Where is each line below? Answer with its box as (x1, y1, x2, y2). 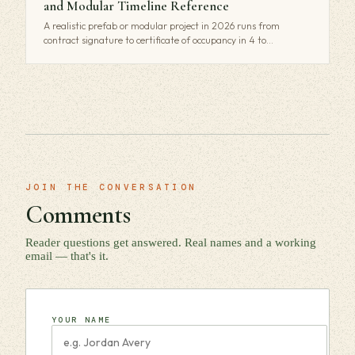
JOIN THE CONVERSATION (25, 181, 197, 193)
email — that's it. (25, 249, 109, 262)
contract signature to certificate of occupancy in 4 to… (44, 33, 273, 46)
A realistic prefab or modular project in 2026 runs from (44, 19, 280, 32)
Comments (25, 198, 131, 230)
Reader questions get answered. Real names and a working (25, 235, 316, 249)
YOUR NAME (52, 314, 112, 325)
